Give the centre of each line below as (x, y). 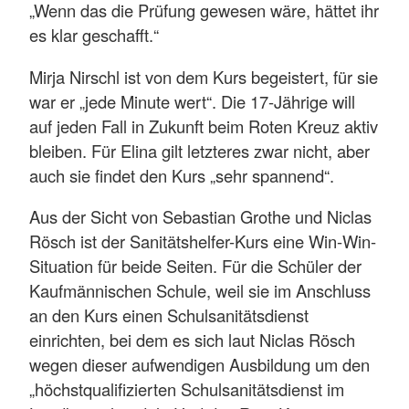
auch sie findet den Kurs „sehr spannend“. (182, 175)
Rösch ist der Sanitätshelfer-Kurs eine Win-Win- (203, 241)
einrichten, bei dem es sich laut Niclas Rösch (192, 340)
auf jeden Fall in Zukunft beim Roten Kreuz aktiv (204, 126)
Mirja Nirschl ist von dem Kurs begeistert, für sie (204, 76)
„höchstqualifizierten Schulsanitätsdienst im (187, 389)
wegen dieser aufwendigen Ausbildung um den (199, 365)
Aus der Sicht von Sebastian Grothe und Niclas (200, 217)
